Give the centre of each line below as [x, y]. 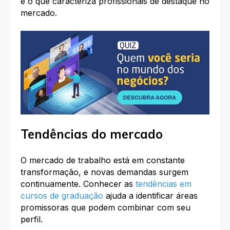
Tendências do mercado [92, 134]
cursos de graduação [62, 195]
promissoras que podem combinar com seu [106, 207]
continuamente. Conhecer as [78, 184]
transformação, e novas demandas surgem [104, 172]
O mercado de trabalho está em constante [103, 160]
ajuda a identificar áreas [150, 195]
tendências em [164, 184]
